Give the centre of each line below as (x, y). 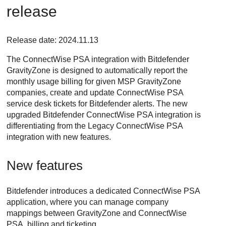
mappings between (42, 213)
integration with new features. (59, 137)
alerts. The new (159, 104)
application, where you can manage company (88, 202)
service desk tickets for (48, 104)
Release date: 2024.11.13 (53, 40)
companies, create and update (62, 93)
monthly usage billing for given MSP (72, 82)
